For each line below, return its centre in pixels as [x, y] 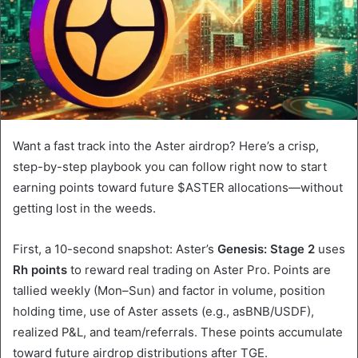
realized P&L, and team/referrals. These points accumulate [178, 332]
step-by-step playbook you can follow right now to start [170, 166]
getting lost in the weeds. [84, 208]
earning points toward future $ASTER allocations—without [178, 187]
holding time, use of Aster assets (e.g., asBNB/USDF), [163, 311]
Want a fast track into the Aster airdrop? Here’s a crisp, [166, 145]
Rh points [40, 269]
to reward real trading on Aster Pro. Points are [199, 269]
